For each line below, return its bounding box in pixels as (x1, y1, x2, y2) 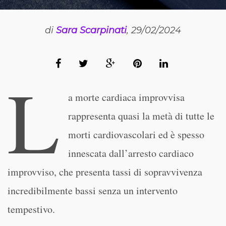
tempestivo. (8, 202, 55, 216)
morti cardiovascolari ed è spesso (68, 128, 204, 141)
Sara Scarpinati (56, 25, 127, 36)
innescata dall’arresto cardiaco (68, 146, 194, 160)
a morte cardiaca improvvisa (68, 90, 185, 104)
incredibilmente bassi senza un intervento (8, 184, 178, 197)
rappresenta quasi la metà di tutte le (68, 109, 214, 123)
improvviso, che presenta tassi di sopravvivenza (8, 165, 202, 179)
